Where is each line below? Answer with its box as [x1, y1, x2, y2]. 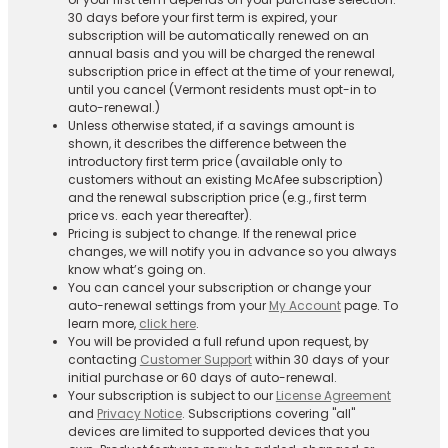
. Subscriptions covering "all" [181, 404, 355, 422]
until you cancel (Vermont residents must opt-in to [67, 80, 376, 98]
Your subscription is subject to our [67, 386, 276, 404]
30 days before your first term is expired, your [67, 8, 337, 26]
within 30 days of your [251, 350, 389, 368]
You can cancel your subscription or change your [67, 278, 371, 296]
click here [138, 314, 196, 332]
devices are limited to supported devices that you [67, 422, 370, 440]
